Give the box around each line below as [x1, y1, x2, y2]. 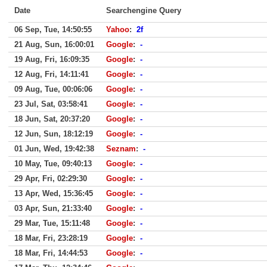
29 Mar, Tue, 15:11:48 [14, 219, 90, 228]
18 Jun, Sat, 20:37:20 [14, 114, 90, 123]
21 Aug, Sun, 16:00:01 [14, 40, 94, 49]
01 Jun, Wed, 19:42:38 [14, 144, 94, 153]
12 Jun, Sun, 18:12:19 [14, 129, 93, 138]
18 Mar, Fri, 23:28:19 [14, 234, 88, 243]
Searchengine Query [106, 6, 181, 15]
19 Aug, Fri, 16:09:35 [14, 55, 89, 64]
